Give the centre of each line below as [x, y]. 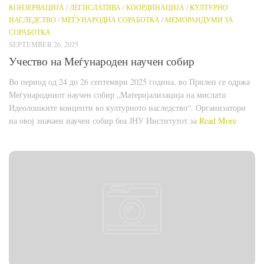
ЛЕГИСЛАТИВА [95, 7]
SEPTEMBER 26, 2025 [44, 44]
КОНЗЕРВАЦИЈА [37, 7]
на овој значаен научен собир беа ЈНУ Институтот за [104, 121]
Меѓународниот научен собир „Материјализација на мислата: [118, 95]
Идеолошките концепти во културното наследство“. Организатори [127, 108]
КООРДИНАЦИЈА [155, 7]
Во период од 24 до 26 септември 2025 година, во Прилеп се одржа [129, 82]
